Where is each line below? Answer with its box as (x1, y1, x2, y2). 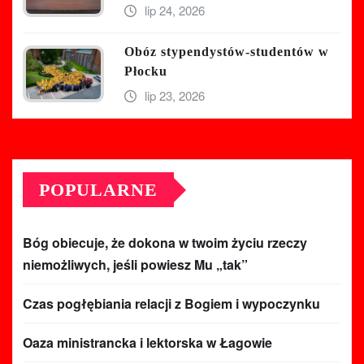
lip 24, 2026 (144, 2, 205, 19)
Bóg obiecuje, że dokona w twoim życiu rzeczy (23, 233, 307, 253)
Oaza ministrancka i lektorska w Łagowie (23, 333, 272, 353)
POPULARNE (39, 180, 158, 201)
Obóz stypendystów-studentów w (124, 45, 329, 59)
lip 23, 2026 (144, 87, 205, 105)
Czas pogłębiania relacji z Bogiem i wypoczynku (23, 294, 320, 314)
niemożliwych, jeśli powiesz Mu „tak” (23, 255, 248, 275)
